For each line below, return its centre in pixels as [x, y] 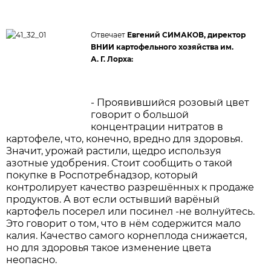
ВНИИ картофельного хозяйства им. [162, 47]
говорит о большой [140, 114]
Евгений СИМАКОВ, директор [187, 34]
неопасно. [32, 260]
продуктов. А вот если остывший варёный [113, 199]
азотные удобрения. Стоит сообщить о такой [119, 163]
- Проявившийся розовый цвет [170, 102]
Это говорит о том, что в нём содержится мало [124, 223]
